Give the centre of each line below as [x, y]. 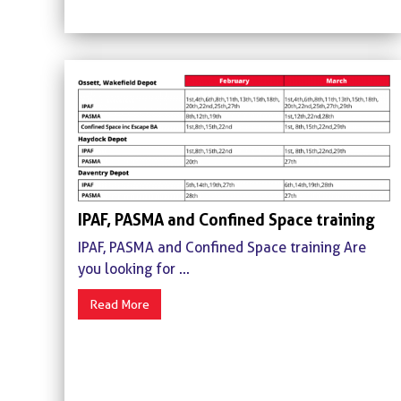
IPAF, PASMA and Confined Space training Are [222, 247]
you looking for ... [134, 269]
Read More [119, 304]
